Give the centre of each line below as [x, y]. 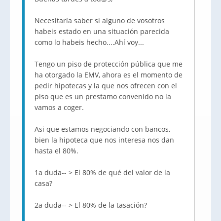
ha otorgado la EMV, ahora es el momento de [109, 75]
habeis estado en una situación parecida [102, 31]
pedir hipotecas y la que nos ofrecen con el [106, 86]
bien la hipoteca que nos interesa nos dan [104, 140]
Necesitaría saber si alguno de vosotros [100, 20]
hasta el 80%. [56, 151]
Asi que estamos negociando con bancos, [102, 129]
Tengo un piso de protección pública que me [109, 64]
